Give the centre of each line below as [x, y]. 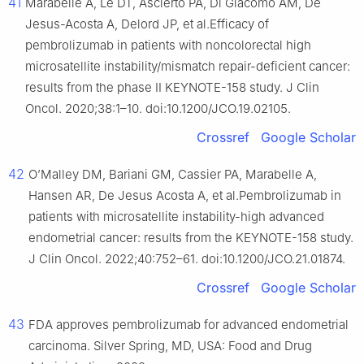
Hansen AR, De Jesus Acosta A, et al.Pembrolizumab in [185, 196]
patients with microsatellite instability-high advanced [176, 217]
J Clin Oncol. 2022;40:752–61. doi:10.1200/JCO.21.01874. [187, 259]
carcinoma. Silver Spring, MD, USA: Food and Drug [170, 346]
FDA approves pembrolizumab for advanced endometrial [188, 325]
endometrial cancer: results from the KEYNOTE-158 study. [191, 238]
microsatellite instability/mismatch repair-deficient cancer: [188, 67]
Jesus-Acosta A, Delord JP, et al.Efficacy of [147, 24]
